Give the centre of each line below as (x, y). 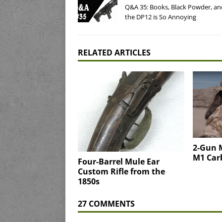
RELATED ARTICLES (114, 53)
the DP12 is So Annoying (161, 17)
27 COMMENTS (106, 203)
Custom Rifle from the (121, 171)
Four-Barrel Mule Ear (119, 161)
